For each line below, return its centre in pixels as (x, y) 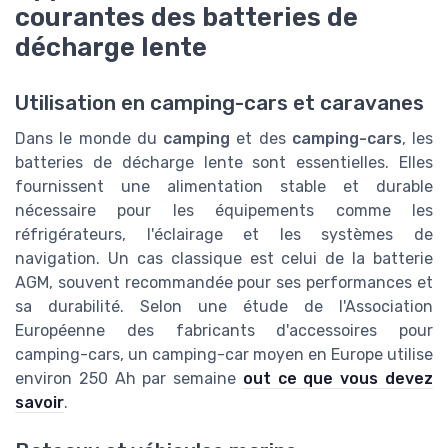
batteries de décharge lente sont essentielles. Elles (224, 163)
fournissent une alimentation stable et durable (224, 187)
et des (261, 139)
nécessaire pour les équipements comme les (224, 211)
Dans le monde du (89, 139)
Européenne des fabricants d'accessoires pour (224, 331)
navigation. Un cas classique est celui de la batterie (224, 259)
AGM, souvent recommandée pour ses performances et (224, 283)
